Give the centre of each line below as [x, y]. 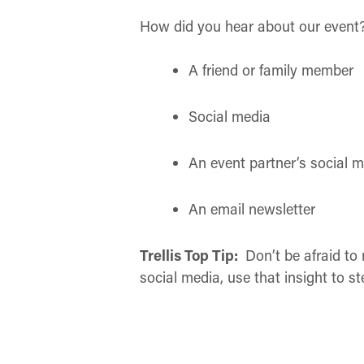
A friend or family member [271, 70]
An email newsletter [252, 209]
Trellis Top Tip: [191, 255]
